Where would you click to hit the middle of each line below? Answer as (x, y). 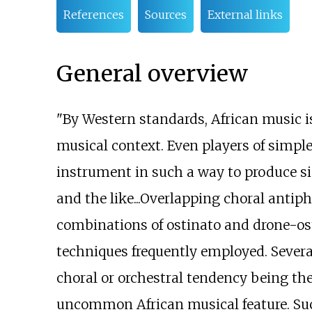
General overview (152, 73)
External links (245, 15)
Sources (165, 15)
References (93, 15)
